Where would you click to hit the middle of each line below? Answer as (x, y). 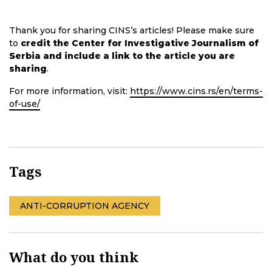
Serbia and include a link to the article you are (122, 56)
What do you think (74, 257)
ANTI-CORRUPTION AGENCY (85, 206)
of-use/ (25, 104)
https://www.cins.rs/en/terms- (196, 91)
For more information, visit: (70, 91)
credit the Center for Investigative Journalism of (140, 43)
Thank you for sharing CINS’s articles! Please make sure (132, 31)
